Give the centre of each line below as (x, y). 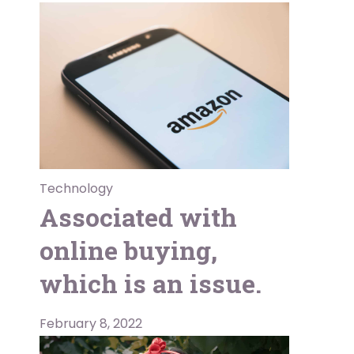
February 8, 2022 (91, 323)
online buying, (128, 250)
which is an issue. (151, 283)
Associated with (138, 217)
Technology (76, 188)
